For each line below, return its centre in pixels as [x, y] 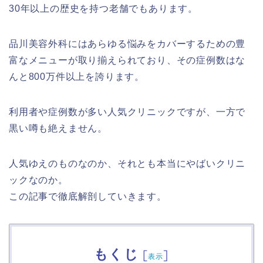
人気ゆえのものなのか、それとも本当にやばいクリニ [127, 163]
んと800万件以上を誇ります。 [77, 77]
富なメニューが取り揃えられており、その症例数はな [127, 60]
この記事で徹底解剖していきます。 [88, 196]
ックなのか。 [38, 180]
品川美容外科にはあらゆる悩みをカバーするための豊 [127, 44]
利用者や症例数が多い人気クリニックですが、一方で [127, 112]
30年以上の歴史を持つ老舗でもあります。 [103, 9]
